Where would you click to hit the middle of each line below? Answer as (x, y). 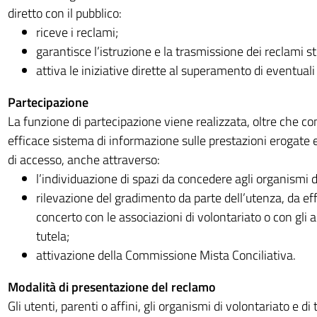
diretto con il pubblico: (64, 13)
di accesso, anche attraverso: (83, 160)
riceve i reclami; (77, 32)
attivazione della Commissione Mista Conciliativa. (166, 255)
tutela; (52, 236)
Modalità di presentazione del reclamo (111, 287)
